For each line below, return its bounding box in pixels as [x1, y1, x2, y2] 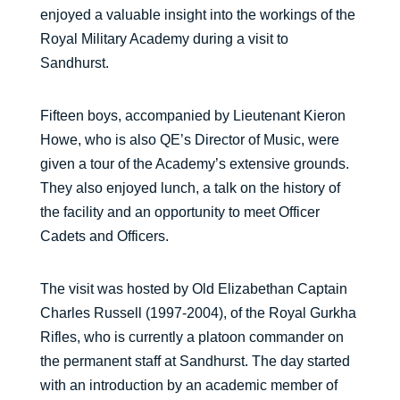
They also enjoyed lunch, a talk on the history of [39, 180, 340, 196]
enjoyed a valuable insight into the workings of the [39, 7, 355, 22]
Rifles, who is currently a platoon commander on [39, 329, 344, 345]
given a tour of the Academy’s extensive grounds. [39, 156, 349, 171]
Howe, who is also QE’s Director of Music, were [39, 132, 339, 147]
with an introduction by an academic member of [39, 378, 337, 393]
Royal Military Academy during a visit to [39, 31, 288, 46]
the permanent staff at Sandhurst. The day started [39, 354, 350, 369]
